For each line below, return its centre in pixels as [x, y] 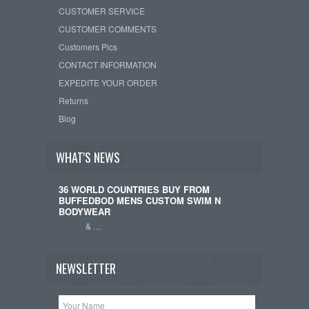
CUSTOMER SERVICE [101, 10]
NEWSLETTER [86, 269]
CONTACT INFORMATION [107, 64]
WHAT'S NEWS [88, 158]
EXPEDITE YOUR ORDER [108, 82]
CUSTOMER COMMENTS [107, 28]
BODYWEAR [84, 211]
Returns [73, 100]
